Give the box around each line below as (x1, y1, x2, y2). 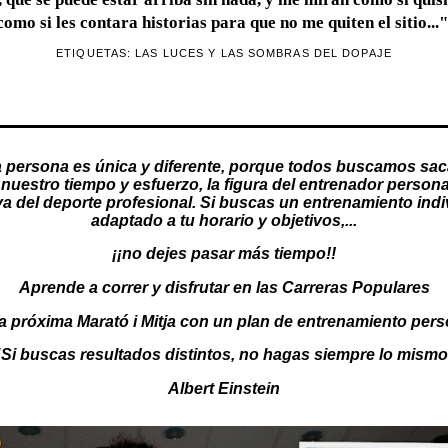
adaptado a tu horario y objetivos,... (91, 211, 357, 229)
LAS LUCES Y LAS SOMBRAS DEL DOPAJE (135, 46, 392, 59)
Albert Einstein (168, 379, 280, 397)
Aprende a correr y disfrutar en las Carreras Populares (18, 278, 430, 296)
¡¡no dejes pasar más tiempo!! (112, 245, 336, 263)
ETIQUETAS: (56, 46, 136, 59)
